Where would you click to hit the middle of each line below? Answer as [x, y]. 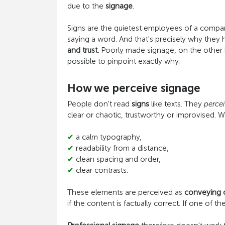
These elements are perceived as [126, 192]
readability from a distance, [122, 148]
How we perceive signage [134, 88]
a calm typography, [108, 137]
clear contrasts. [102, 170]
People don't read [99, 104]
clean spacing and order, [118, 159]
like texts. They [176, 104]
